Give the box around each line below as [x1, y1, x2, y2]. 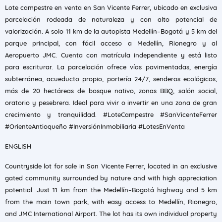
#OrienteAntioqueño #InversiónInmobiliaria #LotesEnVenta [5, 122, 185, 130]
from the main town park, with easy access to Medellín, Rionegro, [5, 198, 217, 206]
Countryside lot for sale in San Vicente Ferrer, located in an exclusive [5, 162, 217, 170]
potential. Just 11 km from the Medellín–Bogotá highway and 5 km [5, 186, 217, 194]
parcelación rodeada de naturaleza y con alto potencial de [5, 15, 217, 23]
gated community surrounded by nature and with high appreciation [5, 174, 217, 182]
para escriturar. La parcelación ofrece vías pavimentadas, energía [5, 63, 217, 71]
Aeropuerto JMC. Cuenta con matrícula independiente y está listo [5, 51, 217, 59]
